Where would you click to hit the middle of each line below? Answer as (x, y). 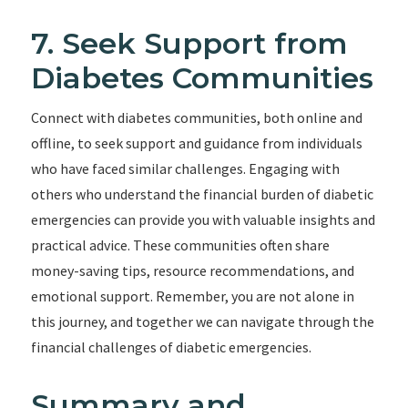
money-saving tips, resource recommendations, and (192, 270)
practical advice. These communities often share (180, 245)
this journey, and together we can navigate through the (202, 321)
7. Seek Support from (189, 43)
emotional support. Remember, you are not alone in (192, 296)
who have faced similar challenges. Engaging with (185, 168)
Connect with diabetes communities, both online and (196, 117)
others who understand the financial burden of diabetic (202, 194)
